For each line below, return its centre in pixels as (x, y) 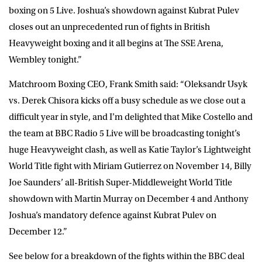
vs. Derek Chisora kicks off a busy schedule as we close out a (127, 100)
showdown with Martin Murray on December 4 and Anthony (129, 199)
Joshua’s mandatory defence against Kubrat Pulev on (113, 215)
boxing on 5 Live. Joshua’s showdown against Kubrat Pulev (124, 10)
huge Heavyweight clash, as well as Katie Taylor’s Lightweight (130, 149)
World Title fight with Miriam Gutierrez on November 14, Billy (130, 166)
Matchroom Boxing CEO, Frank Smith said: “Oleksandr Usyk (128, 84)
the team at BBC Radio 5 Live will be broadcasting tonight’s (125, 133)
